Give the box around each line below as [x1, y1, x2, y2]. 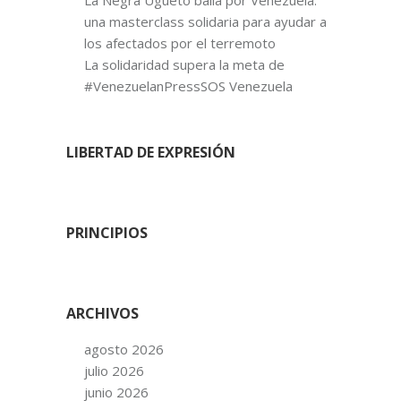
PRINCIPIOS [66, 222, 148, 243]
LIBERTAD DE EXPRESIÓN [66, 141, 235, 162]
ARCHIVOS [66, 303, 139, 323]
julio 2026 [84, 361, 144, 380]
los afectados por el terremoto [84, 33, 276, 52]
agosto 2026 [84, 339, 164, 358]
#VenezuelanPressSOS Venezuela [84, 76, 293, 95]
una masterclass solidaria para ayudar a [84, 12, 327, 30]
